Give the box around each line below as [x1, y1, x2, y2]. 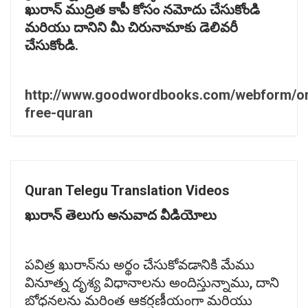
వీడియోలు [160, 206, 217, 223]
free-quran [25, 104, 93, 121]
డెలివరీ [199, 19, 238, 36]
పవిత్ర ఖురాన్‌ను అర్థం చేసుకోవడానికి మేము [25, 256, 254, 273]
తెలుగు [65, 206, 107, 223]
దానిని [74, 19, 110, 36]
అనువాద [107, 206, 160, 223]
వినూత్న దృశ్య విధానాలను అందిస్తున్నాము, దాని [25, 274, 279, 291]
